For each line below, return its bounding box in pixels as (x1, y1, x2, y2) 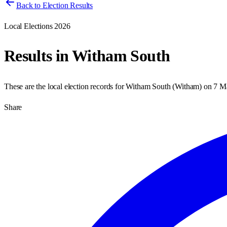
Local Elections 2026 (4, 22, 70, 30)
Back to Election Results (16, 1, 93, 10)
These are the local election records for (4, 82, 126, 91)
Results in (4, 47, 72, 65)
